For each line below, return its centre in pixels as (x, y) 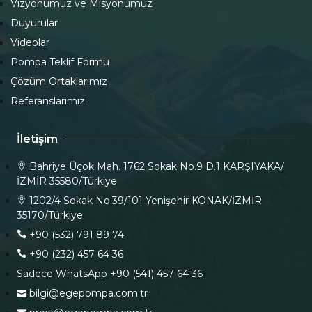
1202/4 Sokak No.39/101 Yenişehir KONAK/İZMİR (146, 201)
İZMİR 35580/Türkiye (67, 181)
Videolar (30, 43)
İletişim (37, 139)
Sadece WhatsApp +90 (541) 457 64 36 (110, 274)
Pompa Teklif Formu (60, 62)
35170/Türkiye (50, 216)
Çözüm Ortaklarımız (58, 82)
